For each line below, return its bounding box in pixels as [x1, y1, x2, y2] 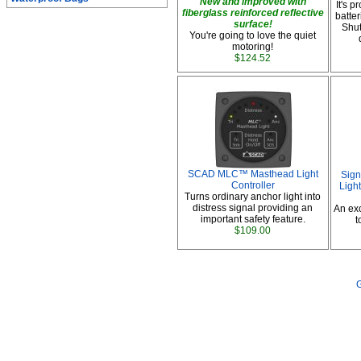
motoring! [232, 41, 274, 52]
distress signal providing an [193, 202, 313, 214]
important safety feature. [201, 214, 305, 225]
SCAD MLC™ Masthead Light [188, 168, 318, 180]
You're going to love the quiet [189, 30, 317, 41]
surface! [234, 19, 272, 30]
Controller [231, 180, 275, 191]
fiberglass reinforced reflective [182, 7, 324, 19]
